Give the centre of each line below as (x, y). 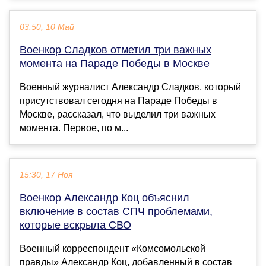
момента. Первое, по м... (74, 128)
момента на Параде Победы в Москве (115, 64)
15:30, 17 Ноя (46, 175)
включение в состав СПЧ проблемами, (116, 212)
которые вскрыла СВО (75, 225)
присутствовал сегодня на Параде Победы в (118, 101)
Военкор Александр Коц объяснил (104, 198)
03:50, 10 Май (47, 27)
